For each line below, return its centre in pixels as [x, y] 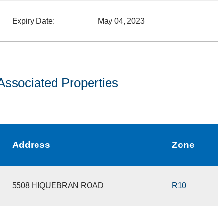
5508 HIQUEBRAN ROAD [58, 185]
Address [31, 145]
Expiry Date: [33, 21]
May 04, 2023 [121, 21]
